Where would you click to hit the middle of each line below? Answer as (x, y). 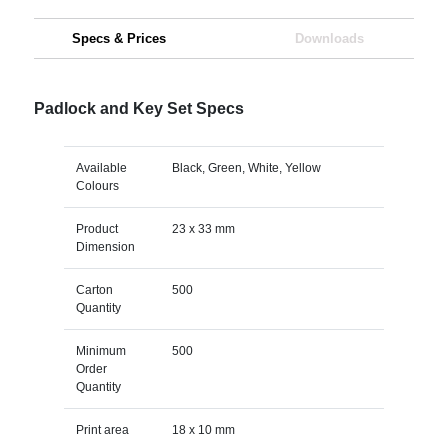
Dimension (105, 246)
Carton (94, 289)
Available (101, 167)
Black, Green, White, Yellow (246, 167)
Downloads (329, 38)
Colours (97, 185)
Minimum (100, 350)
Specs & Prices (118, 38)
